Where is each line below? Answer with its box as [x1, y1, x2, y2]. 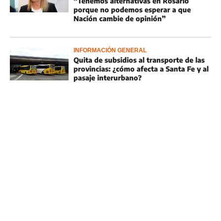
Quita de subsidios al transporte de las [74, 56, 205, 64]
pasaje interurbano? [74, 74, 142, 82]
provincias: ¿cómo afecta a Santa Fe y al [74, 65, 209, 73]
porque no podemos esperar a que [74, 5, 191, 14]
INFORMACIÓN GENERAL [74, 47, 147, 54]
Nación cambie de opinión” [74, 14, 166, 23]
